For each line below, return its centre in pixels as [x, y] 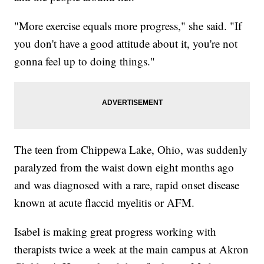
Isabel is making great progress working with [115, 232]
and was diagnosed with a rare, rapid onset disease [127, 185]
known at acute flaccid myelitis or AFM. [105, 203]
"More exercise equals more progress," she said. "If [128, 26]
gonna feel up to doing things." [85, 61]
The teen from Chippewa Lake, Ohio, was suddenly [131, 150]
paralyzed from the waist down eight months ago [124, 167]
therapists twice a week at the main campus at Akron [132, 249]
